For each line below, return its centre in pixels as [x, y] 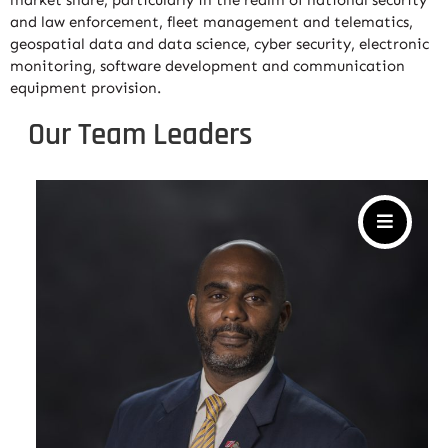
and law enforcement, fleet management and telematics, [211, 22]
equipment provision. [85, 88]
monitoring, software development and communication [207, 66]
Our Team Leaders [140, 135]
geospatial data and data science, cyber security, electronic [219, 44]
